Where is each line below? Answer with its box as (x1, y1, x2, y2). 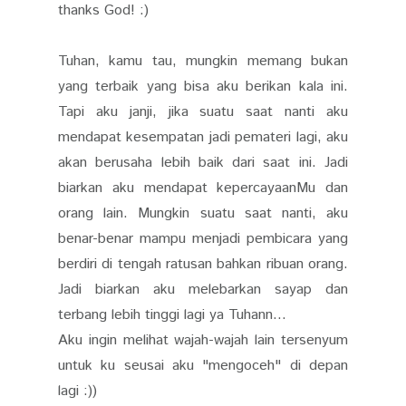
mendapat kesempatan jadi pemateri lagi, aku (58, 126, 348, 148)
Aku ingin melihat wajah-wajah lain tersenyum (58, 329, 348, 351)
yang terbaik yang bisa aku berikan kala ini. (58, 75, 348, 97)
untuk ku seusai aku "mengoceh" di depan (58, 354, 348, 376)
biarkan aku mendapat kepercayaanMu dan (58, 177, 348, 198)
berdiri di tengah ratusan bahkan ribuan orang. (58, 253, 348, 275)
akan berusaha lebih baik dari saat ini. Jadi (58, 151, 348, 173)
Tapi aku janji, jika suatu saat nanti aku (58, 101, 348, 122)
